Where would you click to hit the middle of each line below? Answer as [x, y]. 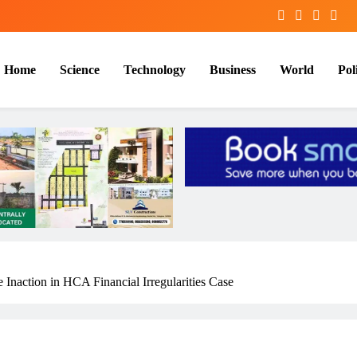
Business [233, 69]
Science [80, 69]
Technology [155, 69]
